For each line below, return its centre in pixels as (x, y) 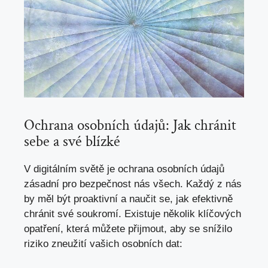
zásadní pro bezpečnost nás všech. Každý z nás (133, 184)
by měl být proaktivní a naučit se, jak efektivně (128, 199)
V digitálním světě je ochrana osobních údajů (124, 169)
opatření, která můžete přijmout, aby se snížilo (128, 229)
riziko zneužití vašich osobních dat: (103, 243)
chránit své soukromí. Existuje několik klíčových (133, 214)
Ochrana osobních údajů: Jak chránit (130, 125)
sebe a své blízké (72, 141)
